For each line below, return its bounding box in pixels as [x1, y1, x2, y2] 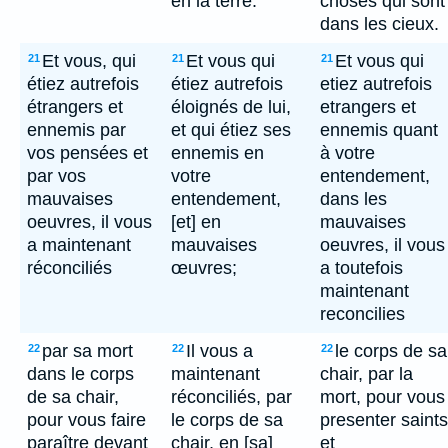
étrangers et [27, 97, 123, 117]
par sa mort [42, 341, 133, 361]
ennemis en [171, 143, 264, 163]
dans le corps [27, 364, 134, 384]
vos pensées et [27, 143, 148, 163]
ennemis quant [320, 120, 438, 140]
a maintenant [27, 235, 131, 255]
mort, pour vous [320, 387, 445, 407]
